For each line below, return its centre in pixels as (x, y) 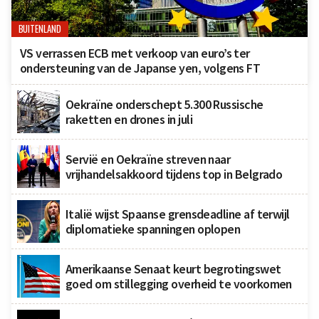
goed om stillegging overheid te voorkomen (179, 283)
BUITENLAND (40, 29)
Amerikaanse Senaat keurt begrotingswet (173, 268)
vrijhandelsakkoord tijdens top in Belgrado (174, 174)
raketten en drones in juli (129, 119)
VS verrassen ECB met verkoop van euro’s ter (135, 53)
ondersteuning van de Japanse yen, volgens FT (140, 68)
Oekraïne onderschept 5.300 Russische (164, 104)
